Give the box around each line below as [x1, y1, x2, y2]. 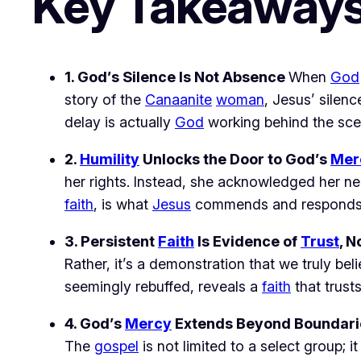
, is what [93, 195, 152, 213]
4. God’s [64, 314, 125, 332]
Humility [80, 150, 139, 168]
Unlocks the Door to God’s [139, 150, 330, 168]
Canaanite [145, 90, 212, 108]
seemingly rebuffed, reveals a [64, 277, 262, 295]
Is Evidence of [194, 232, 301, 250]
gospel [94, 337, 139, 355]
